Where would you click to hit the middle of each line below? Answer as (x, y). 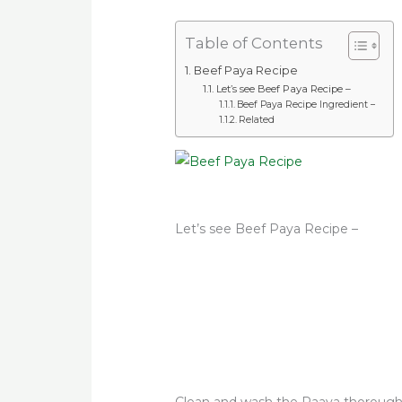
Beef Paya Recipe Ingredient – (306, 105)
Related (257, 120)
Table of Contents (254, 44)
